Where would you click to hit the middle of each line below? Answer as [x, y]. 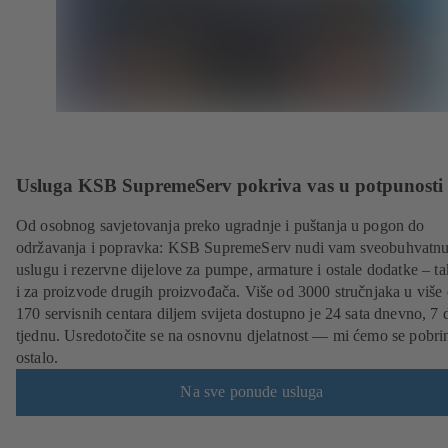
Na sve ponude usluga [252, 392]
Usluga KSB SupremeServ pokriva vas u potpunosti [229, 186]
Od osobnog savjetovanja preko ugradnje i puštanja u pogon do [220, 225]
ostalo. [37, 357]
